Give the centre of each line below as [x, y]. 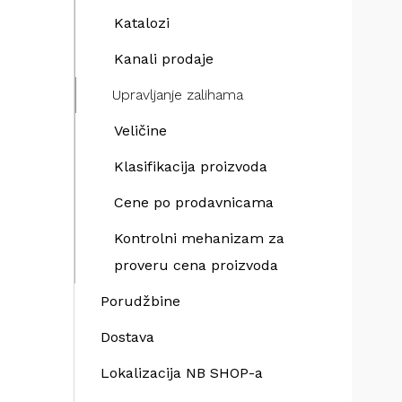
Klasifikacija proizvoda [191, 166]
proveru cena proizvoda [196, 265]
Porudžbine [140, 301]
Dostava [127, 337]
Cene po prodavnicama [194, 202]
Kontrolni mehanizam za [199, 238]
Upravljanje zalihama [178, 95]
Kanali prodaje [164, 59]
